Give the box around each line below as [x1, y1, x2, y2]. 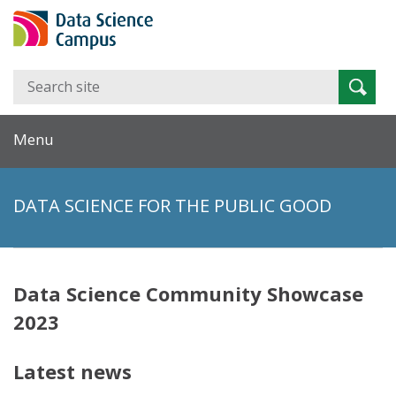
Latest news [13, 357, 132, 385]
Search [337, 70, 377, 88]
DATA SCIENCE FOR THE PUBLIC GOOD [13, 193, 331, 217]
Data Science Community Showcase [13, 279, 363, 307]
